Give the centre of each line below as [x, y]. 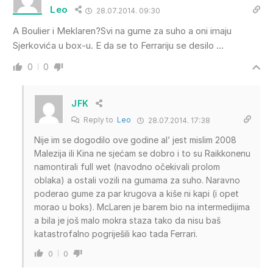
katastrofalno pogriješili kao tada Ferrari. [116, 233]
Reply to [99, 119]
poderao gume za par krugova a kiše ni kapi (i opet [136, 193]
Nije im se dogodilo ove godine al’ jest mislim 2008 [135, 140]
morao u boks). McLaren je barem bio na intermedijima [142, 207]
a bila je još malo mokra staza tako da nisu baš [127, 220]
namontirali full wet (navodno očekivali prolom [127, 166]
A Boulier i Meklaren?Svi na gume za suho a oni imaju [122, 30]
